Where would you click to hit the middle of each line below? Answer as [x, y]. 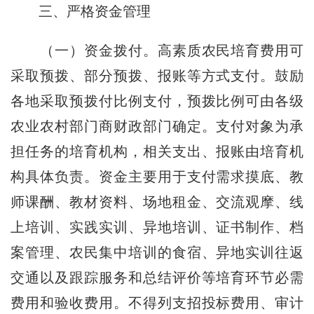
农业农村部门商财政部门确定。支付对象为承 [157, 127]
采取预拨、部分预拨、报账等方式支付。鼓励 [157, 76]
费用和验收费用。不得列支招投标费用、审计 [157, 303]
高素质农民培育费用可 [231, 51]
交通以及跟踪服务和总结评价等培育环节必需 [157, 278]
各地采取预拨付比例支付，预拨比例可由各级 [157, 101]
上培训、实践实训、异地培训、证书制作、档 [157, 227]
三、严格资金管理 [95, 12]
